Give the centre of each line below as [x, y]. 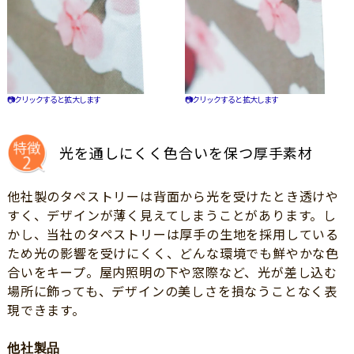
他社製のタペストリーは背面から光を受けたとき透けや [173, 197]
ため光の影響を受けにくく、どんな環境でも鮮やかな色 [173, 254]
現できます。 [46, 311]
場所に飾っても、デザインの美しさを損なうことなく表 [172, 292]
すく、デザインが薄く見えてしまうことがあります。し [171, 216]
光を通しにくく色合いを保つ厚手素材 [186, 154]
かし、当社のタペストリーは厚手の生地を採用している [173, 235]
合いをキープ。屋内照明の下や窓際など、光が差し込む [172, 273]
